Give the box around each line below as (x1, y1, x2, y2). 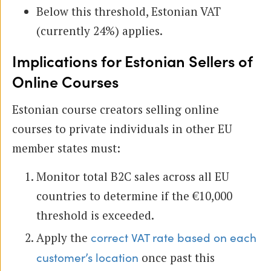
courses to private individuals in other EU (12, 120, 232, 136)
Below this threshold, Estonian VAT (36, 3, 221, 19)
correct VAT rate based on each (91, 231, 256, 245)
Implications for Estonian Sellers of (12, 53, 253, 71)
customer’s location (36, 251, 139, 265)
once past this (139, 249, 215, 265)
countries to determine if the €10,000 (36, 188, 232, 203)
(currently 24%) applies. (36, 22, 163, 38)
